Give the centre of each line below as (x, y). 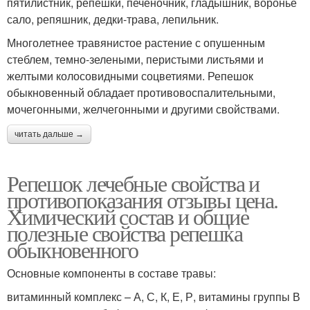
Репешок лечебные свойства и (133, 183)
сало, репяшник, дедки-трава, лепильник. (113, 19)
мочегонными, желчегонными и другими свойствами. (143, 109)
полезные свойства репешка (125, 232)
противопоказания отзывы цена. (143, 199)
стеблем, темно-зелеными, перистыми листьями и (135, 59)
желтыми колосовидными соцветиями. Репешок (130, 75)
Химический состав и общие (128, 216)
